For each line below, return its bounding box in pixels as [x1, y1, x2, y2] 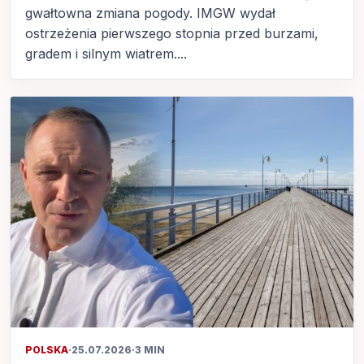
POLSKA [25, 343, 68, 356]
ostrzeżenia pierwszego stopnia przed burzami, [25, 25, 318, 42]
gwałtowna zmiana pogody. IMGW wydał [25, 5, 275, 22]
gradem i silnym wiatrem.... [25, 45, 187, 63]
